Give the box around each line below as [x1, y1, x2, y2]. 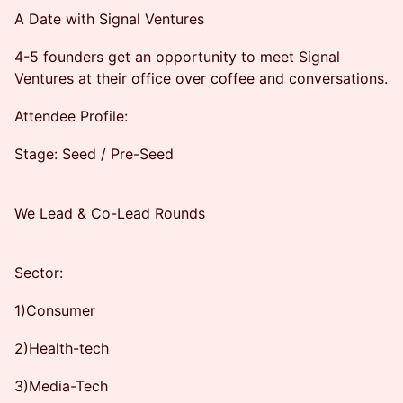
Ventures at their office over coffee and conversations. [14, 69, 388, 87]
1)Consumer [14, 301, 95, 319]
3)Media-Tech [14, 377, 108, 395]
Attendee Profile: [14, 107, 128, 125]
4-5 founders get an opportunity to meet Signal [14, 48, 340, 66]
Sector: [14, 264, 63, 282]
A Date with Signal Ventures [14, 10, 204, 28]
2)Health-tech [14, 339, 109, 357]
